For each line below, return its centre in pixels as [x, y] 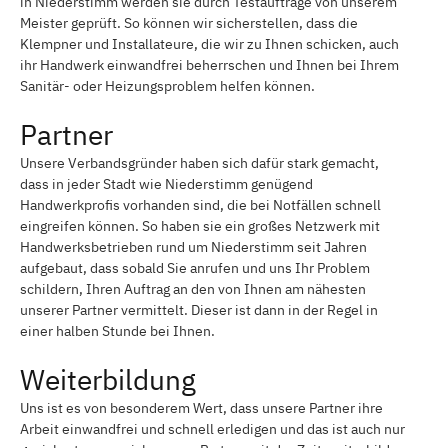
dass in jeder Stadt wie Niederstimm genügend [166, 183]
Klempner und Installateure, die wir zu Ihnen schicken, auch [209, 43]
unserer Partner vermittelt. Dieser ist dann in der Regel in [199, 309]
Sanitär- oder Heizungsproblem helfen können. [167, 85]
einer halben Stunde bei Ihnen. [117, 330]
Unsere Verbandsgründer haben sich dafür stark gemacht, [199, 162]
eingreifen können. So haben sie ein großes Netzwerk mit [200, 225]
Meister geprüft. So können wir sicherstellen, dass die [189, 22]
